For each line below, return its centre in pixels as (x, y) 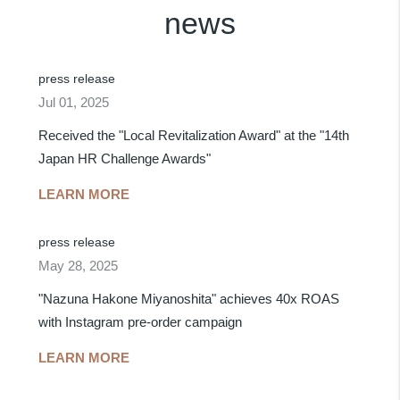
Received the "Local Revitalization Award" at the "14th (194, 136)
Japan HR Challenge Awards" (125, 159)
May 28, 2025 (79, 266)
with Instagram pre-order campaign (141, 322)
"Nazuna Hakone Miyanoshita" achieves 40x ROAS (189, 299)
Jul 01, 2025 (74, 103)
